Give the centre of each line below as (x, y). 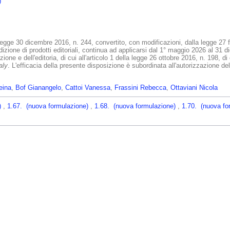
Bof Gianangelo (38, 88)
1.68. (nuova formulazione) (136, 106)
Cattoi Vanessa (88, 88)
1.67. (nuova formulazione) (49, 106)
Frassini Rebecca (140, 88)
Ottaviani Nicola (194, 88)
